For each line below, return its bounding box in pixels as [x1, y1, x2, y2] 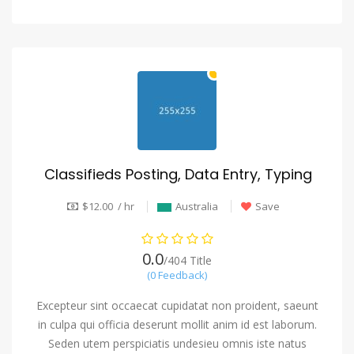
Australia [175, 198, 218, 213]
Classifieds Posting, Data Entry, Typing [43, 164, 312, 185]
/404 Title [164, 253, 212, 269]
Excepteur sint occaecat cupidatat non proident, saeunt [36, 298, 318, 314]
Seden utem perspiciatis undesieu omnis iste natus [47, 336, 307, 352]
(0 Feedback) [147, 268, 207, 283]
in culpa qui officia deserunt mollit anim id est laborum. [37, 317, 317, 333]
